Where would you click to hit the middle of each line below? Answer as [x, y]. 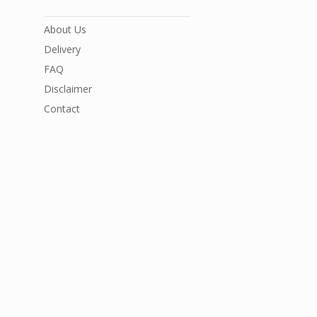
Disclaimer [68, 89]
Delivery [62, 49]
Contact [62, 109]
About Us [65, 29]
